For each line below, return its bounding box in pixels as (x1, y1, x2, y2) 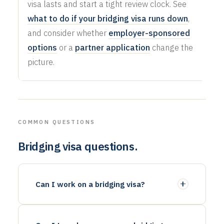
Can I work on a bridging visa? (35, 178, 145, 189)
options (27, 41, 57, 53)
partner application (74, 41, 150, 53)
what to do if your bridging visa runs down (27, 12, 188, 24)
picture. (27, 56, 54, 67)
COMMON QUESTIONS (17, 118, 95, 125)
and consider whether (27, 27, 108, 38)
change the (149, 41, 193, 53)
